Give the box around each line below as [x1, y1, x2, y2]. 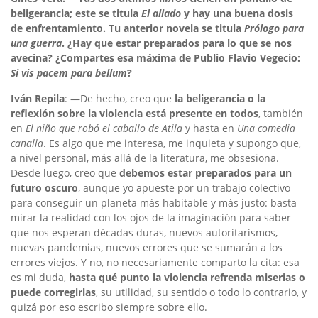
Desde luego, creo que [11, 166, 119, 180]
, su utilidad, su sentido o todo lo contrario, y [96, 285, 307, 300]
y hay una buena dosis [181, 6, 293, 21]
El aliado [141, 6, 181, 21]
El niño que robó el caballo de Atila [26, 121, 182, 136]
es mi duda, [11, 270, 69, 285]
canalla [11, 136, 43, 150]
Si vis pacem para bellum [11, 66, 127, 80]
